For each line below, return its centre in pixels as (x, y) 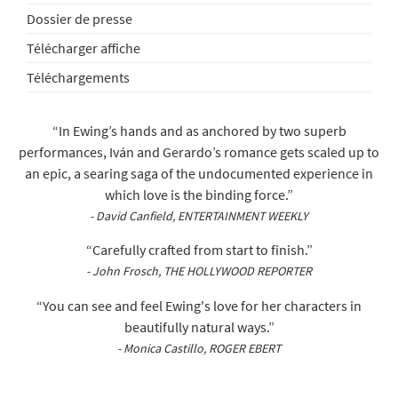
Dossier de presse (80, 19)
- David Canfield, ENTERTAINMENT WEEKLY (199, 215)
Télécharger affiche (84, 48)
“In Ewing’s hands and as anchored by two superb (199, 130)
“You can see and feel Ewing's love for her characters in (199, 305)
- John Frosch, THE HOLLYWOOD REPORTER (199, 271)
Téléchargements (78, 78)
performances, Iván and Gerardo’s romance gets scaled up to (199, 151)
